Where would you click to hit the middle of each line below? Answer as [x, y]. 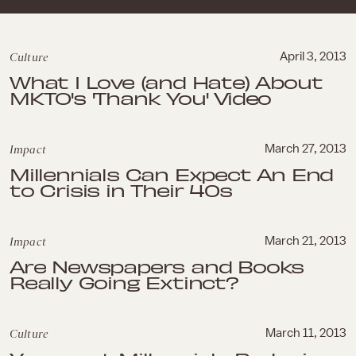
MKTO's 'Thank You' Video [141, 98]
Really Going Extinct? [124, 282]
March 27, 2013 [306, 149]
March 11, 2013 [306, 333]
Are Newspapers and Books [157, 266]
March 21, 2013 [306, 241]
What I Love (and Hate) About [166, 82]
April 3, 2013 [313, 56]
